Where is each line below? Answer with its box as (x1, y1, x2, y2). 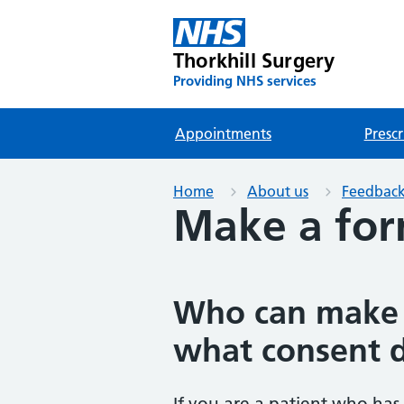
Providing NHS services (173, 72, 317, 89)
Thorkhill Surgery (173, 48, 335, 73)
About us (247, 182, 308, 200)
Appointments (175, 124, 271, 142)
